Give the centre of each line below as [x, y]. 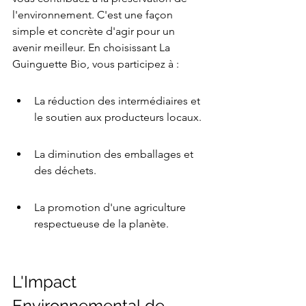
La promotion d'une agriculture [111, 208]
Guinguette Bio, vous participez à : [96, 64]
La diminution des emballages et [115, 154]
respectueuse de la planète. [101, 224]
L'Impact [46, 282]
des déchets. [65, 171]
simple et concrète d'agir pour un [95, 31]
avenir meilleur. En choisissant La [93, 48]
